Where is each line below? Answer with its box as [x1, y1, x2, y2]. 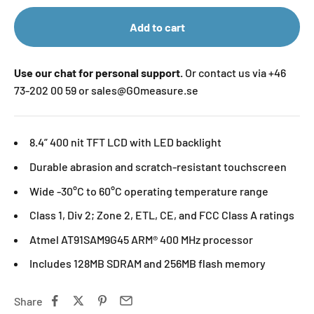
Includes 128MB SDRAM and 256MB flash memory [29, 257, 266, 271]
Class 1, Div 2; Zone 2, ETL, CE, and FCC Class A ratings [29, 208, 294, 222]
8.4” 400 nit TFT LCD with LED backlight [29, 135, 221, 149]
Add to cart [129, 20, 185, 34]
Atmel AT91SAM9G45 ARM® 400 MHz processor [29, 232, 253, 246]
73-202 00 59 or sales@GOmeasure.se [14, 83, 198, 97]
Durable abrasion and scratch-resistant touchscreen [29, 160, 287, 174]
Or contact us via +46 [185, 66, 286, 80]
